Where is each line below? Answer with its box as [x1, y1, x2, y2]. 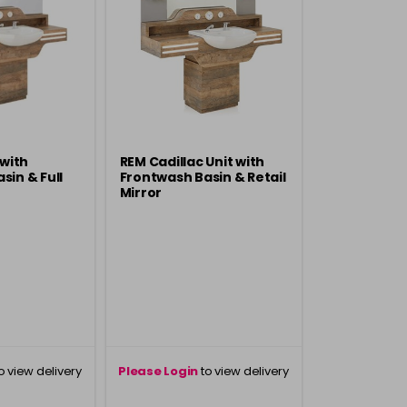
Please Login [118, 362, 199, 380]
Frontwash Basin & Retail [119, 168, 286, 186]
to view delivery [198, 362, 289, 380]
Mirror [119, 184, 162, 202]
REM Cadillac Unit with [119, 153, 264, 171]
